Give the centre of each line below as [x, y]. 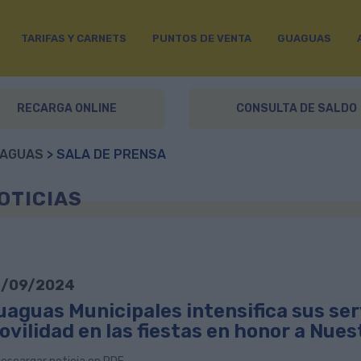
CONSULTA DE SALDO [297, 108]
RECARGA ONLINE [67, 108]
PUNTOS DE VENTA [201, 38]
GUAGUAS [304, 38]
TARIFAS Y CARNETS [73, 38]
